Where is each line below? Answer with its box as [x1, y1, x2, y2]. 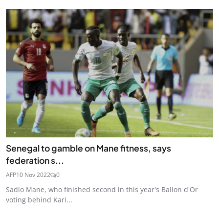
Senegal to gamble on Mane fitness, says [6, 142, 171, 153]
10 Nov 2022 [16, 170, 50, 179]
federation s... [6, 154, 64, 166]
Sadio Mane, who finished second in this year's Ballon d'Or [6, 184, 198, 194]
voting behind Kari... [6, 195, 72, 204]
